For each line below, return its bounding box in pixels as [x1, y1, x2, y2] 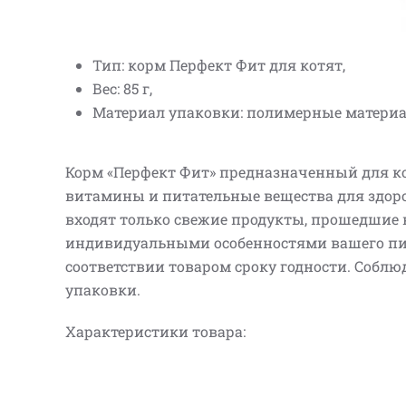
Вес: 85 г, [92, 79, 152, 98]
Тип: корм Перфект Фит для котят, [92, 55, 345, 74]
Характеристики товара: [65, 322, 246, 341]
